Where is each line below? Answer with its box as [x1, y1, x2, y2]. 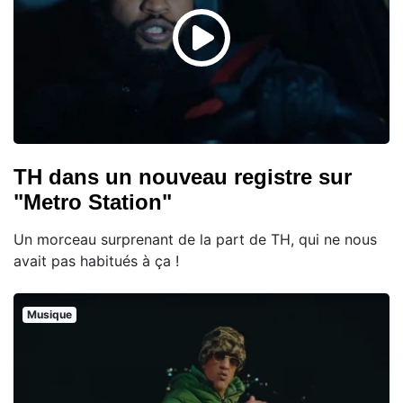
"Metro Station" [13, 189, 172, 214]
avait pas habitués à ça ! [13, 251, 179, 270]
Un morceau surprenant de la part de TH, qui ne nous [13, 229, 377, 248]
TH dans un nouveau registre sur [13, 164, 352, 189]
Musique [26, 307, 72, 321]
